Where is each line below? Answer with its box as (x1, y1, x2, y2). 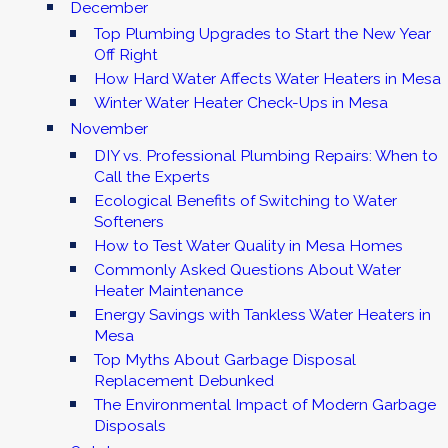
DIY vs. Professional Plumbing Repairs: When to (93, 145, 438, 165)
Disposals (93, 416, 166, 436)
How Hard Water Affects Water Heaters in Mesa (93, 69, 441, 89)
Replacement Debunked (93, 370, 274, 390)
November (70, 119, 149, 139)
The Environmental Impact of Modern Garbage (93, 395, 436, 415)
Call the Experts (93, 166, 210, 186)
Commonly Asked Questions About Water (93, 259, 401, 279)
